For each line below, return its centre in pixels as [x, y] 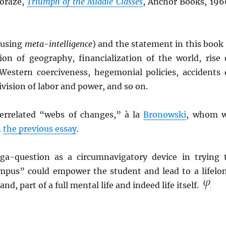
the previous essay [40, 129]
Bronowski [165, 115]
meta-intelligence [58, 44]
